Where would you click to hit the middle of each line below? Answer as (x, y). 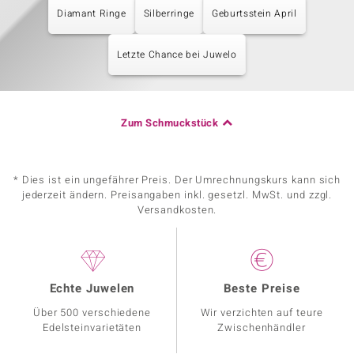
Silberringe (169, 13)
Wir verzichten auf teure (262, 313)
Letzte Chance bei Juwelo (177, 55)
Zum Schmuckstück (170, 123)
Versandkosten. (177, 210)
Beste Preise (262, 288)
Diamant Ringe (92, 13)
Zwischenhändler (262, 328)
